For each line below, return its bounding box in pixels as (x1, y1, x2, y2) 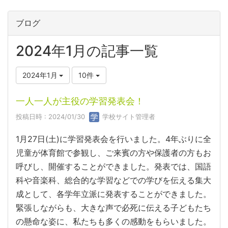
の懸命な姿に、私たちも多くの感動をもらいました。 (16, 216, 211, 227)
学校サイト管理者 (100, 112, 155, 121)
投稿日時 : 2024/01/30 (16, 112, 89, 121)
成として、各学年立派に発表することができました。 (16, 189, 211, 199)
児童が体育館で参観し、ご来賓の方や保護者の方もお (16, 148, 211, 158)
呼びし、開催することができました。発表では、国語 (16, 161, 211, 172)
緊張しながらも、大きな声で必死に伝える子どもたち (16, 203, 211, 213)
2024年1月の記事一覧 (16, 42, 158, 60)
